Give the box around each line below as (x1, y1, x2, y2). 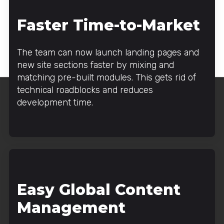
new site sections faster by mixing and (17, 59, 174, 70)
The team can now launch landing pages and (17, 46, 199, 58)
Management (17, 198, 125, 217)
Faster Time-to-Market (17, 15, 200, 34)
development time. (17, 96, 93, 108)
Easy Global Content (17, 180, 180, 199)
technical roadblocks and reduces (17, 84, 153, 95)
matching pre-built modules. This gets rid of (17, 71, 196, 83)
